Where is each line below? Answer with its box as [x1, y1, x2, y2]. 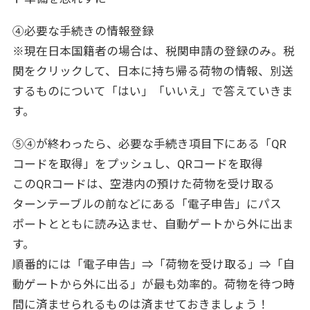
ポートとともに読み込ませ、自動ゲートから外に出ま [12, 217, 294, 232]
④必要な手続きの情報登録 [12, 24, 154, 39]
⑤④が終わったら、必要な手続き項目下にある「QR [12, 137, 286, 152]
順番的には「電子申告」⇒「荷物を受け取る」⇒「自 [12, 257, 295, 272]
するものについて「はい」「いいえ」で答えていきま [12, 84, 293, 99]
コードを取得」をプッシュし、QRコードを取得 [12, 157, 263, 172]
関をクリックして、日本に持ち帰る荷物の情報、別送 [12, 64, 293, 79]
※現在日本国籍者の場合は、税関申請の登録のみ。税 [12, 44, 295, 59]
